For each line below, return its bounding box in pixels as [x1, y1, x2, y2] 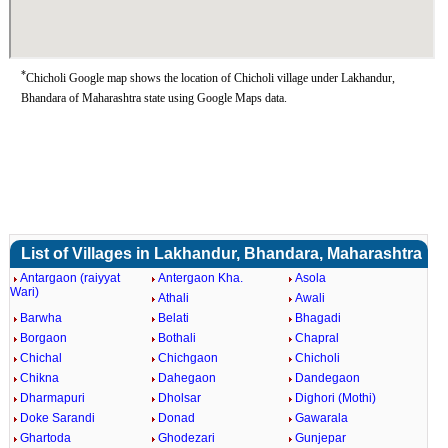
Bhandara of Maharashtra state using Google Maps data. [20, 91, 287, 105]
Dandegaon [295, 371, 361, 385]
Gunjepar [295, 431, 347, 445]
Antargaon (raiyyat [19, 271, 120, 285]
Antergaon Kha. [157, 271, 243, 285]
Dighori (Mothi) [295, 391, 377, 405]
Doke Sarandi [19, 411, 95, 425]
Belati [157, 311, 189, 325]
